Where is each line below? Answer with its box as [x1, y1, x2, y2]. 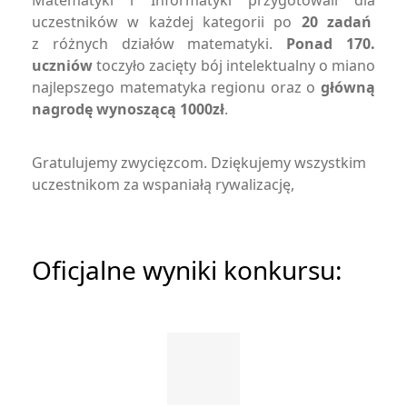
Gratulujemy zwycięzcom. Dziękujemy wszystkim [32, 153, 366, 173]
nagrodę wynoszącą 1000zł [32, 99, 224, 119]
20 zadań [301, 12, 372, 32]
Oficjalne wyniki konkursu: [32, 253, 342, 287]
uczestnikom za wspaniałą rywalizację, [32, 174, 294, 194]
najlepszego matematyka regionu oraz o [32, 77, 321, 97]
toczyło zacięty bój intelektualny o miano [93, 55, 375, 75]
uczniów [32, 55, 93, 75]
